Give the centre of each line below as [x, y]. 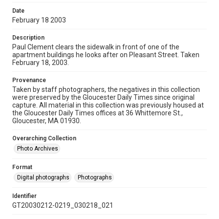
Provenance [29, 80]
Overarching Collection [44, 138]
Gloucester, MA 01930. [47, 121]
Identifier [24, 196]
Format [22, 167]
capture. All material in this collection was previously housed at [108, 105]
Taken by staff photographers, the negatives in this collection [106, 89]
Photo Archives [38, 149]
